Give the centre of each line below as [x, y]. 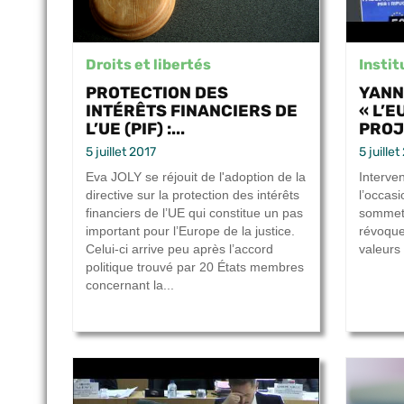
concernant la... [130, 285]
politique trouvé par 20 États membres [195, 267]
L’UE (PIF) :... [135, 129]
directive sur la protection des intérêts [193, 195]
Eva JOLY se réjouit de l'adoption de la [196, 177]
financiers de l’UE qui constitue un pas [194, 213]
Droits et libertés [148, 64]
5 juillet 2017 [121, 152]
